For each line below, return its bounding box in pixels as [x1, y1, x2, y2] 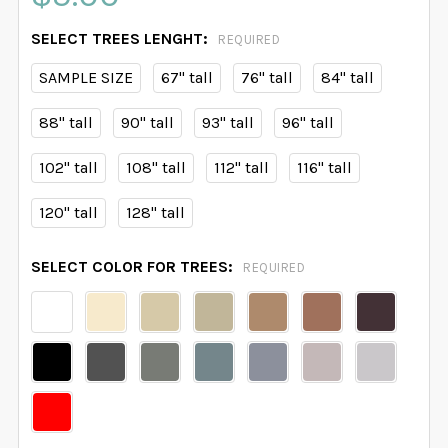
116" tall [297, 158, 352, 178]
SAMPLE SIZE [39, 68, 133, 88]
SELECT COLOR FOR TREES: [31, 257, 237, 277]
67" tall [161, 68, 213, 88]
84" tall [321, 68, 374, 88]
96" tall [282, 113, 334, 133]
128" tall [126, 203, 185, 223]
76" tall [241, 68, 293, 88]
